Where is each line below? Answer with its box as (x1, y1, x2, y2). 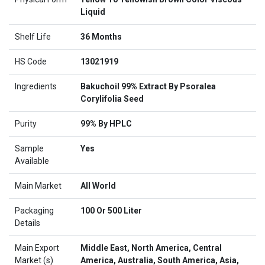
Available (15, 156, 49, 166)
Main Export (15, 243, 59, 253)
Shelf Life (15, 32, 51, 41)
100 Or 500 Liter (80, 206, 142, 215)
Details (15, 218, 40, 228)
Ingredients (15, 82, 57, 91)
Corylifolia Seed (80, 94, 144, 104)
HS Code (15, 57, 47, 66)
